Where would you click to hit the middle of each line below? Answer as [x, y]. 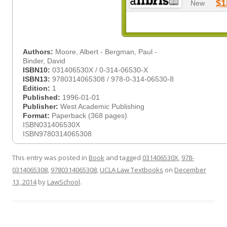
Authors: [39, 52]
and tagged [123, 158]
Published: [43, 97]
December [190, 170]
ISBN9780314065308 [57, 134]
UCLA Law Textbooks [131, 170]
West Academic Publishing [102, 106]
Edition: [37, 88]
